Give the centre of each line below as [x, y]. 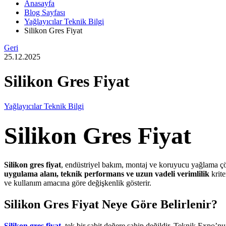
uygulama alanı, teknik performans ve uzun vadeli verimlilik [107, 174]
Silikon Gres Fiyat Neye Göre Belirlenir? [111, 204]
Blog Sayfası [45, 12]
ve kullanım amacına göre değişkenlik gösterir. [78, 183]
